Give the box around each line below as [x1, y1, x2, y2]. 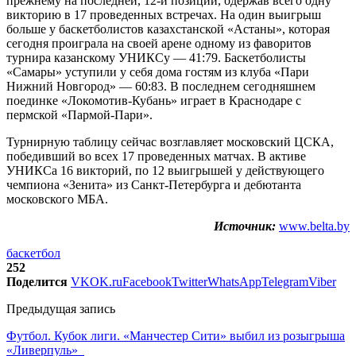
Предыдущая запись [6, 301, 115, 315]
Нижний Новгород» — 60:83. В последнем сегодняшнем [6, 79, 315, 93]
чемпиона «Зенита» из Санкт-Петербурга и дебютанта [6, 177, 301, 192]
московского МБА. [6, 192, 108, 206]
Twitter [172, 274, 207, 288]
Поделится [6, 274, 68, 288]
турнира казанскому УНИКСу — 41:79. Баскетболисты [6, 50, 306, 64]
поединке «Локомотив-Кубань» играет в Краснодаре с [6, 93, 301, 107]
